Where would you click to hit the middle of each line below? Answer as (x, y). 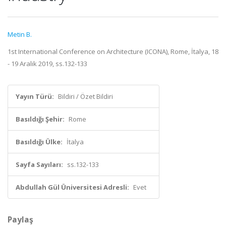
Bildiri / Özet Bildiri (86, 96)
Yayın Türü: (35, 96)
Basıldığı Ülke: (39, 142)
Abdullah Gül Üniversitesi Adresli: (72, 187)
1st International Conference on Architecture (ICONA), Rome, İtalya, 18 (113, 51)
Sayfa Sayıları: (39, 164)
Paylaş (20, 219)
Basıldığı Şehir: (40, 119)
